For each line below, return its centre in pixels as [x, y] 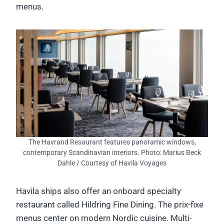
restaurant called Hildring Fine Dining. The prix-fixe [110, 205]
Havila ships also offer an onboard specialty [98, 191]
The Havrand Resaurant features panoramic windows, [112, 142]
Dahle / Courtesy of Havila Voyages [112, 163]
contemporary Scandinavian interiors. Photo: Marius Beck [112, 153]
